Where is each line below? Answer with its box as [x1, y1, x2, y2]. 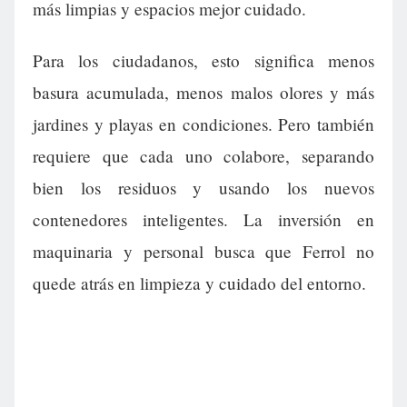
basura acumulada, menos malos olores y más [33, 81, 374, 104]
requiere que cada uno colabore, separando [33, 144, 374, 168]
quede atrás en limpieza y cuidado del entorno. [33, 272, 366, 295]
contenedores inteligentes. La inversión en [33, 208, 374, 232]
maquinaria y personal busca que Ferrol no [33, 240, 374, 263]
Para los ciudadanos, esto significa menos [33, 49, 374, 73]
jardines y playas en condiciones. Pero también [33, 113, 374, 136]
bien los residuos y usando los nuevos [33, 176, 374, 200]
